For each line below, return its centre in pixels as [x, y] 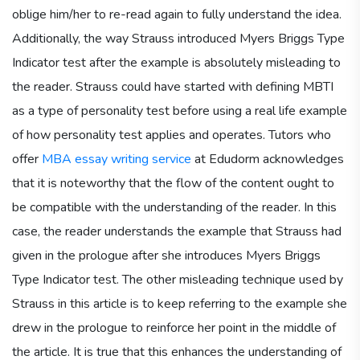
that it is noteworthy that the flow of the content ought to [173, 183]
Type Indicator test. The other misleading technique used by [178, 279]
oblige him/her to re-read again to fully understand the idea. [177, 14]
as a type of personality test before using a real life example [180, 110]
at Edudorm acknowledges [268, 159]
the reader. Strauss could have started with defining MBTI [173, 86]
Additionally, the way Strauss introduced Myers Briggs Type [178, 38]
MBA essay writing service [117, 159]
